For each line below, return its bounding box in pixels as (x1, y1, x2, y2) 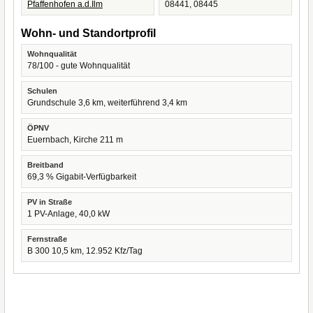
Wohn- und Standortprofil (21, 27, 156, 39)
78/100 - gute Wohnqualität (27, 61, 130, 71)
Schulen (27, 87, 57, 95)
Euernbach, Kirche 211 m (27, 135, 123, 145)
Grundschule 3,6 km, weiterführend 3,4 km (27, 98, 187, 108)
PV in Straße (27, 198, 72, 206)
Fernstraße (27, 235, 67, 243)
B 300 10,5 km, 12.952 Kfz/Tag (27, 246, 143, 256)
